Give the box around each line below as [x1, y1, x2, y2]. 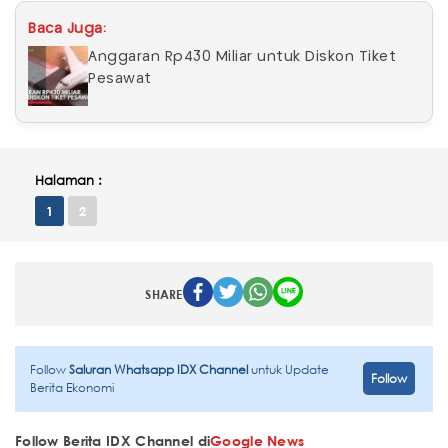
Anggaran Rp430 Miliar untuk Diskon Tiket [88, 49, 396, 64]
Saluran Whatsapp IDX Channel [69, 360, 251, 378]
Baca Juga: [28, 21, 106, 36]
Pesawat [88, 71, 152, 86]
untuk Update [251, 360, 329, 378]
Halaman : [35, 171, 102, 189]
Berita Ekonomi [30, 378, 114, 396]
